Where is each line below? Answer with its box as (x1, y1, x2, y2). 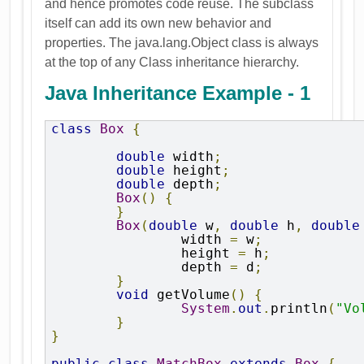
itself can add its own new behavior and (45, 15, 272, 30)
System (181, 300, 231, 316)
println (271, 300, 328, 316)
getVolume (149, 286, 231, 302)
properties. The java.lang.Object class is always (45, 35, 319, 50)
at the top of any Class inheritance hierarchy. (45, 54, 300, 69)
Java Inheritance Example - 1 (45, 81, 311, 104)
